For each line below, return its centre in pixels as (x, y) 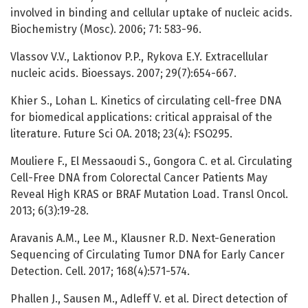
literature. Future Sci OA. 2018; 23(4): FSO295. (121, 134)
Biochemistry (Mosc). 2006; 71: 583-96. (106, 30)
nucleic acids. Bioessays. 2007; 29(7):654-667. (123, 74)
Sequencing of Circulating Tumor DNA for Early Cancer (147, 255)
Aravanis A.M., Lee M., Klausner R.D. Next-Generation (143, 239)
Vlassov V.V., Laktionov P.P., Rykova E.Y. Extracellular (139, 57)
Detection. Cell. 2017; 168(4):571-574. (100, 272)
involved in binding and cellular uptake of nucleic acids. (151, 13)
